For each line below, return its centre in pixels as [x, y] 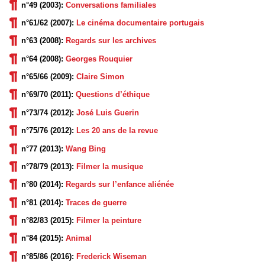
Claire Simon [100, 77]
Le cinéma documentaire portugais [140, 23]
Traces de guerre [96, 202]
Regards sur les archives [111, 41]
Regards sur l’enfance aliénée [120, 185]
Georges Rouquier [99, 59]
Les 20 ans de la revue [117, 131]
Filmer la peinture [109, 220]
